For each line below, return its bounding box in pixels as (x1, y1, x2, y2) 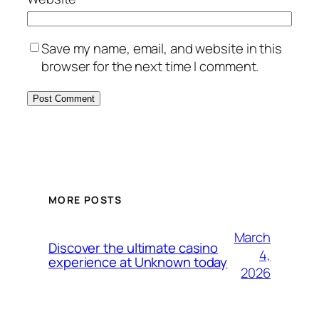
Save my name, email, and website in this (41, 38, 282, 58)
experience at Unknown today (48, 253, 228, 272)
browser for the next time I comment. (41, 56, 259, 75)
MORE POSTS (48, 193, 122, 207)
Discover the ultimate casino (48, 239, 219, 258)
